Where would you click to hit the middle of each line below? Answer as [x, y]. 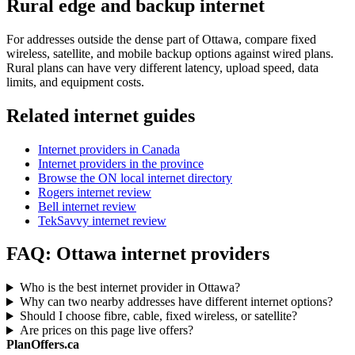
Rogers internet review [95, 192]
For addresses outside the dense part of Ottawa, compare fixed [161, 39]
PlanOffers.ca [43, 345]
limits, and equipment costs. [75, 82]
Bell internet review [87, 206]
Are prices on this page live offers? [106, 330]
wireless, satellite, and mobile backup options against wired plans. [170, 53]
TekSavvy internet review [102, 220]
